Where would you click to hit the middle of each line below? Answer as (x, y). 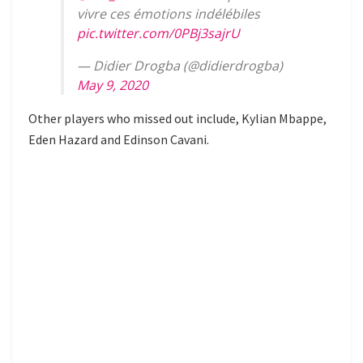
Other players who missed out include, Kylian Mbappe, (177, 119)
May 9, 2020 (113, 85)
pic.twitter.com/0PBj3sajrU (158, 34)
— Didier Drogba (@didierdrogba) (180, 66)
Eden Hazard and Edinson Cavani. (119, 140)
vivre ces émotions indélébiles (169, 14)
